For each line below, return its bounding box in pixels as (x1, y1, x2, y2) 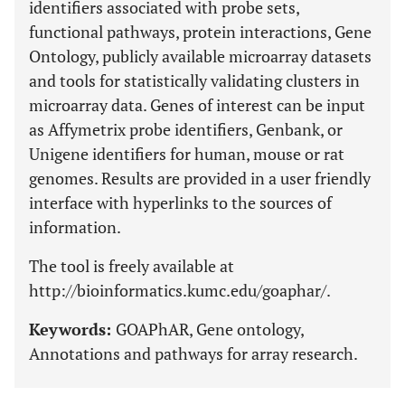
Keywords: (29, 318, 116, 340)
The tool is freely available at (29, 255, 234, 277)
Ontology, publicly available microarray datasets (29, 45, 372, 67)
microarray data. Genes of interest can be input (29, 94, 365, 116)
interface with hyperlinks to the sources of (29, 192, 332, 213)
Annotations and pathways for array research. (29, 343, 358, 364)
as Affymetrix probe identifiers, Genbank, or (29, 118, 343, 140)
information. (29, 216, 121, 238)
